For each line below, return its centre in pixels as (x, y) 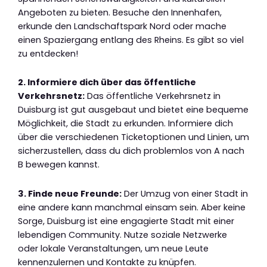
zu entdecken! (48, 53)
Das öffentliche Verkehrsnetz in (153, 96)
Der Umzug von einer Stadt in (185, 193)
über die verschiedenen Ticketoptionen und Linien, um (133, 137)
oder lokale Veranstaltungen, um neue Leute (113, 248)
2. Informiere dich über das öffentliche (107, 83)
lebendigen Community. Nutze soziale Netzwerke (122, 235)
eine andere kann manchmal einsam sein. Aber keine (132, 207)
